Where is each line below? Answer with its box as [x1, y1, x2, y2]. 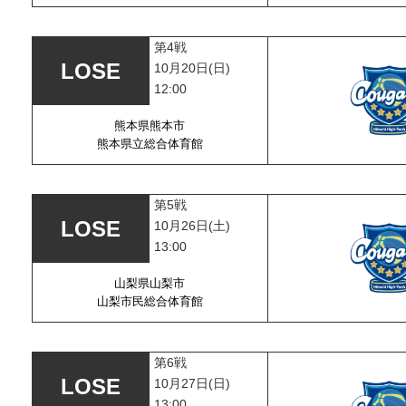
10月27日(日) [154, 376, 231, 391]
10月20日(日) [154, 61, 231, 75]
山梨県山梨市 [114, 275, 185, 290]
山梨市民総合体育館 [96, 294, 203, 308]
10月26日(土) [154, 218, 231, 233]
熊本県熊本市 [114, 118, 185, 132]
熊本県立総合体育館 [96, 136, 203, 150]
